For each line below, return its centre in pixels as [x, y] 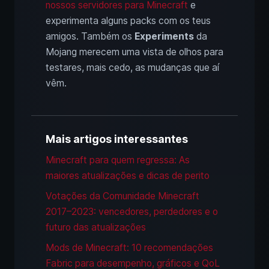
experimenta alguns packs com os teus [128, 21]
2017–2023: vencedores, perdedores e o [132, 212]
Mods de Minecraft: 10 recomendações [129, 248]
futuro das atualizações [96, 228]
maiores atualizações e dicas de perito [128, 176]
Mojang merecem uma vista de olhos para [134, 52]
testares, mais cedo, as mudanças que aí [132, 68]
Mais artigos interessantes [117, 139]
